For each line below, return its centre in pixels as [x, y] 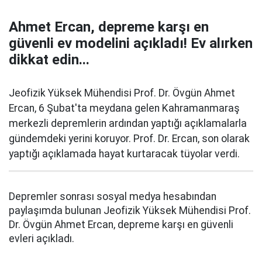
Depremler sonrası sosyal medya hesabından [113, 196]
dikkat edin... [49, 60]
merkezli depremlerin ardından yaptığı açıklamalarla [128, 123]
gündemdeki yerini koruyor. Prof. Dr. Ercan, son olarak [129, 139]
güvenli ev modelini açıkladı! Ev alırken [131, 43]
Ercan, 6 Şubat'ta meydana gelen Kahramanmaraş [124, 108]
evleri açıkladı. [42, 239]
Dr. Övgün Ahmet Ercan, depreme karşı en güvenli [121, 225]
